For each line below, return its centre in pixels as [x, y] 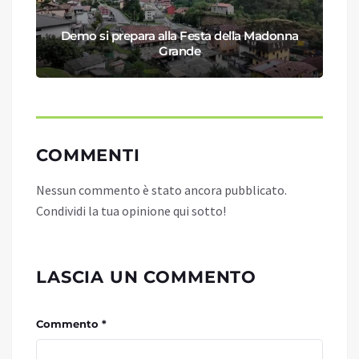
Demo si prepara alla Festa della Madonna [179, 36]
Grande [179, 51]
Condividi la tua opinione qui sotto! [131, 211]
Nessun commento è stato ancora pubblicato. [161, 190]
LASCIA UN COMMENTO [147, 277]
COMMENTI [88, 155]
